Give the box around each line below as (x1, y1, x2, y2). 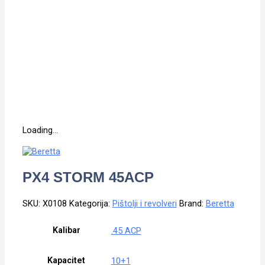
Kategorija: (69, 198, 112, 209)
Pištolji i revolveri (112, 198, 177, 209)
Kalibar (52, 225, 80, 236)
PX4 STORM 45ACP (22, 169, 154, 186)
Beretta (205, 198, 234, 209)
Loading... (22, 125, 58, 136)
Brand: (179, 198, 206, 209)
